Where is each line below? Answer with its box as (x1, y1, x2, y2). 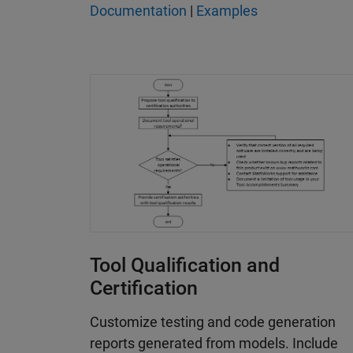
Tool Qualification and (90, 253, 280, 277)
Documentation (90, 2, 187, 20)
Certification (90, 276, 198, 299)
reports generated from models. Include (90, 334, 338, 351)
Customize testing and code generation (90, 313, 336, 330)
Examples (196, 2, 258, 20)
